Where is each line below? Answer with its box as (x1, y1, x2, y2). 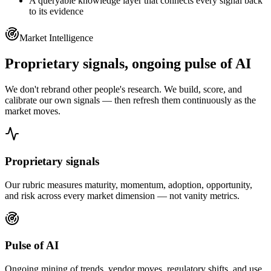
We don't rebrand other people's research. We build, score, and (5, 84, 242, 95)
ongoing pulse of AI (132, 56, 251, 72)
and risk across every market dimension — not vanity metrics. (5, 190, 240, 201)
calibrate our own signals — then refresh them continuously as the (5, 95, 256, 106)
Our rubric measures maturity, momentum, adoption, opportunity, (5, 179, 252, 190)
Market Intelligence (19, 33, 93, 44)
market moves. (5, 106, 60, 117)
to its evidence (29, 6, 83, 17)
